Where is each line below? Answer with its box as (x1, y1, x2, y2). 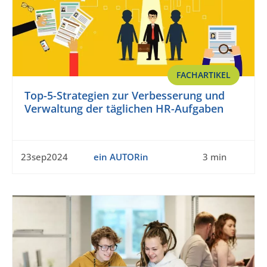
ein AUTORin (93, 151, 148, 163)
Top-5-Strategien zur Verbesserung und (24, 88, 225, 103)
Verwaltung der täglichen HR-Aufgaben (24, 101, 223, 116)
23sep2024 (21, 151, 68, 163)
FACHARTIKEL (176, 69, 231, 81)
